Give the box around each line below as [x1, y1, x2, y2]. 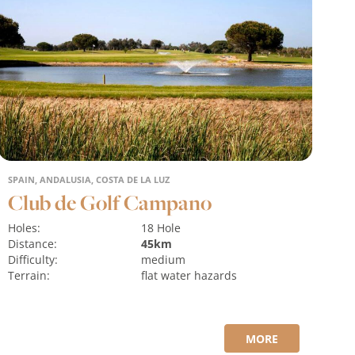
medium [140, 252, 185, 268]
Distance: [8, 236, 58, 252]
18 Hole [156, 220, 181, 236]
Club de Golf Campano [8, 189, 212, 217]
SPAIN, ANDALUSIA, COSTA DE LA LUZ [8, 174, 170, 186]
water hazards [160, 268, 237, 284]
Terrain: [8, 268, 51, 284]
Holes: [8, 220, 41, 236]
